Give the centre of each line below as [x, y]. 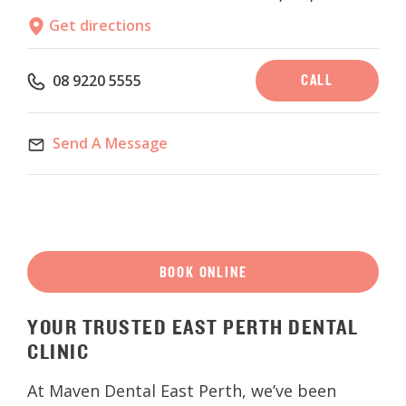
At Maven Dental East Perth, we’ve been [182, 391]
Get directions [98, 25]
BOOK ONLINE [203, 271]
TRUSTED [124, 327]
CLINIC [58, 352]
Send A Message [110, 144]
